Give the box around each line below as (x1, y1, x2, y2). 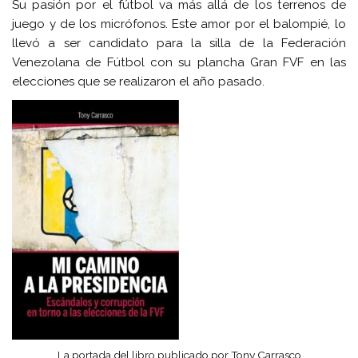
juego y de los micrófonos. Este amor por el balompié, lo (12, 16, 346, 31)
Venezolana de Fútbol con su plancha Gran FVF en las (12, 54, 346, 70)
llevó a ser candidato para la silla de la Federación (12, 35, 346, 50)
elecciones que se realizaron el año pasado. (12, 74, 265, 89)
